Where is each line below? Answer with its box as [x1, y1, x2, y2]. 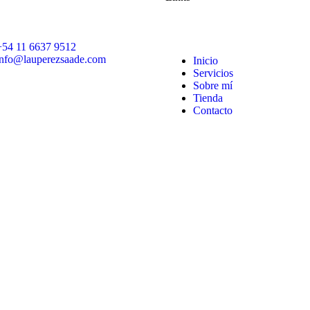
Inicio [193, 54, 218, 66]
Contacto [193, 104, 232, 116]
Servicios [193, 66, 233, 79]
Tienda [193, 91, 223, 104]
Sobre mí [193, 79, 232, 91]
